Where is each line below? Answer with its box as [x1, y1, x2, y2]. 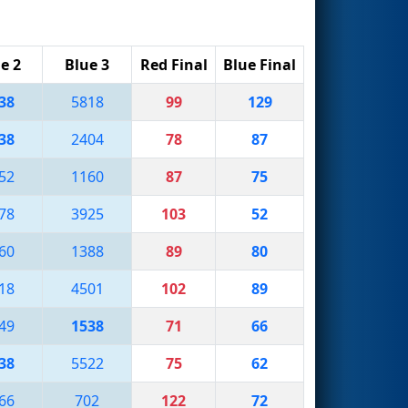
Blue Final [223, 54, 296, 75]
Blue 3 [65, 54, 109, 75]
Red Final [139, 54, 208, 75]
